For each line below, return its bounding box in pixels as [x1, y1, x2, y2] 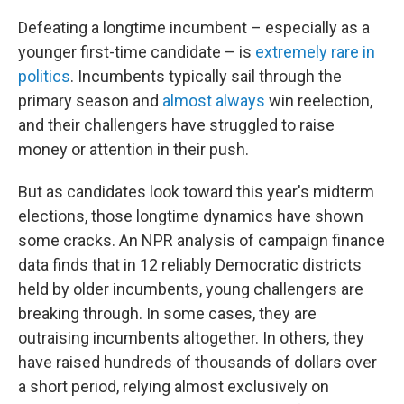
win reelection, [269, 91, 372, 110]
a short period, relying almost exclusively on [18, 377, 329, 396]
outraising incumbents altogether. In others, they [18, 328, 364, 347]
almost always [162, 91, 265, 110]
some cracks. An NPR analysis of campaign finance [18, 231, 385, 250]
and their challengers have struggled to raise [18, 115, 335, 134]
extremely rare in [255, 42, 375, 61]
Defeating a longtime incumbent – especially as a [18, 18, 370, 37]
